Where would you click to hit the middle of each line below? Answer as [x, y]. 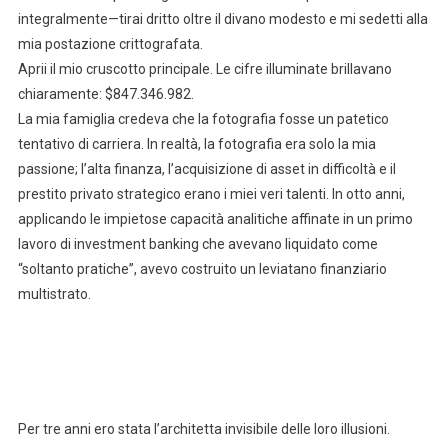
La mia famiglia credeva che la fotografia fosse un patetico [203, 119]
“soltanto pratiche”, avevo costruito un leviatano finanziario [202, 269]
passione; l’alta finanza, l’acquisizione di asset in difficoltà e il [206, 169]
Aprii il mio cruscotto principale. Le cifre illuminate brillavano [204, 69]
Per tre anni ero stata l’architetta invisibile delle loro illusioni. [203, 429]
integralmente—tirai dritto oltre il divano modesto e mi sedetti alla [222, 19]
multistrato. [54, 294]
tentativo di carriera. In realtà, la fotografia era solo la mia [196, 144]
